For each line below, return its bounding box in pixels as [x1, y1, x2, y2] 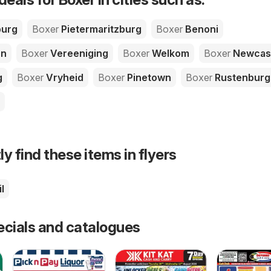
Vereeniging [48, 47, 108, 60]
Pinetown [125, 71, 171, 84]
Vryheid [44, 71, 83, 84]
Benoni [183, 23, 218, 36]
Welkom [149, 47, 189, 60]
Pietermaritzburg [59, 23, 142, 36]
